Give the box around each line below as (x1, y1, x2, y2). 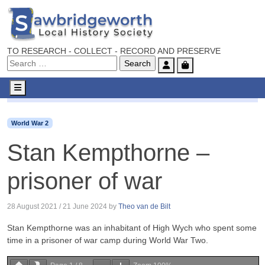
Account (169, 59, 199, 69)
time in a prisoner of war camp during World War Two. (7, 235, 208, 245)
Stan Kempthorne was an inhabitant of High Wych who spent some (7, 223, 257, 232)
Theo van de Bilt (118, 202, 170, 211)
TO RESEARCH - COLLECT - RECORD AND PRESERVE (7, 46, 221, 56)
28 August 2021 (7, 202, 57, 211)
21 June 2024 (63, 202, 107, 211)
